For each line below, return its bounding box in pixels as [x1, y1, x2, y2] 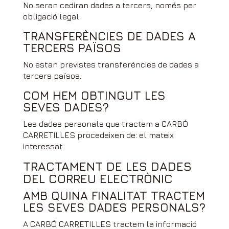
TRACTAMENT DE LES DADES [22, 159, 192, 173]
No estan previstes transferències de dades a [22, 60, 199, 69]
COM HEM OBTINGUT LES [22, 88, 166, 102]
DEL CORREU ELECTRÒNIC [22, 171, 173, 186]
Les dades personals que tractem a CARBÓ [22, 119, 188, 128]
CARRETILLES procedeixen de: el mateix [22, 130, 174, 140]
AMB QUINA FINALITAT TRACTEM [22, 189, 205, 202]
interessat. [22, 142, 64, 151]
